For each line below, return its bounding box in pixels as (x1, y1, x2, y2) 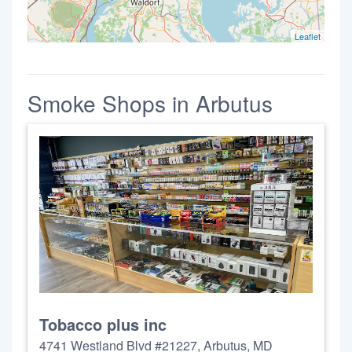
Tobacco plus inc (39, 313, 167, 335)
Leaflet (295, 30, 321, 42)
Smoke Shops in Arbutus (27, 87, 273, 119)
